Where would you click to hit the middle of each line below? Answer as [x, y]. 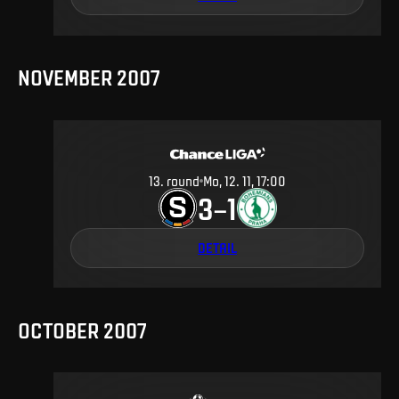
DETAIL [217, 247]
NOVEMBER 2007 [89, 78]
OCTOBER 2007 [82, 330]
